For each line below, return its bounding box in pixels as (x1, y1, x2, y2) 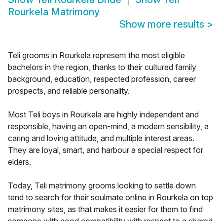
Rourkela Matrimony (8, 6, 100, 18)
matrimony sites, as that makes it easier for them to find (8, 204, 203, 215)
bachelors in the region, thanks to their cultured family (8, 62, 196, 73)
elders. (8, 157, 31, 167)
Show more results (119, 18, 207, 31)
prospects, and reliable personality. (8, 86, 130, 96)
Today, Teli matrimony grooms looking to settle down (8, 181, 196, 191)
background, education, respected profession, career (8, 74, 196, 84)
